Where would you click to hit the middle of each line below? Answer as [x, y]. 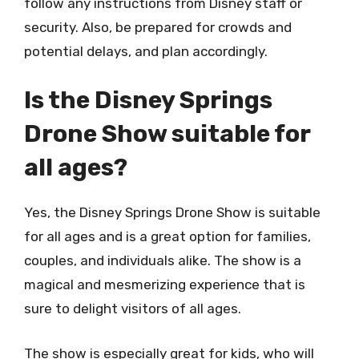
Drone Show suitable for [167, 134]
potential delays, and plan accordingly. [146, 51]
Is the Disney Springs [148, 100]
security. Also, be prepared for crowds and [158, 27]
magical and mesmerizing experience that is [165, 284]
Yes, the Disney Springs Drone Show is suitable [172, 212]
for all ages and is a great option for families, [167, 236]
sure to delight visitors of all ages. [133, 309]
